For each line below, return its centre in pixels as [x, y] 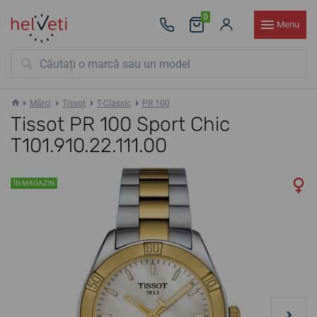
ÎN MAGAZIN [34, 183]
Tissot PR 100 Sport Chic [120, 124]
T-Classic [114, 103]
